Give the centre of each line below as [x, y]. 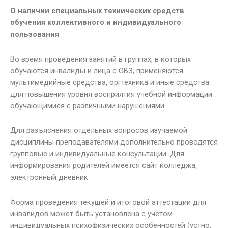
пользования [35, 34]
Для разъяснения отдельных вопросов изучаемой [99, 131]
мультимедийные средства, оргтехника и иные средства [110, 82]
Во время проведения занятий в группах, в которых [101, 59]
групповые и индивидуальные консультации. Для [97, 154]
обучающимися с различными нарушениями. [89, 106]
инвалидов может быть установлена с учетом [91, 213]
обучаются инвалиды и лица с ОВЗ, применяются [97, 70]
